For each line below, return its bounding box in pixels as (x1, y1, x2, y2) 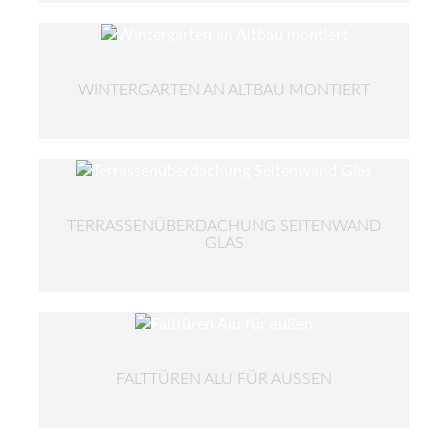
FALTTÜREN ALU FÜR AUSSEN (116, 370, 320, 387)
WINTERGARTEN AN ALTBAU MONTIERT (78, 81, 370, 98)
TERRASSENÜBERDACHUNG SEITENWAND (67, 217, 381, 234)
